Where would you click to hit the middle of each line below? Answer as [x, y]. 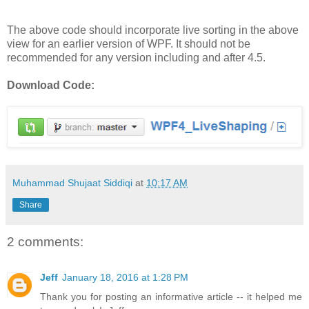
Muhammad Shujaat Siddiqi [72, 182]
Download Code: [51, 85]
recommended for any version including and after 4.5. [136, 58]
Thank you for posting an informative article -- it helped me [171, 297]
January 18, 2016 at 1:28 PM [125, 278]
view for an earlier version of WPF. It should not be [129, 44]
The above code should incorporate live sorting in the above [153, 30]
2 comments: [45, 241]
